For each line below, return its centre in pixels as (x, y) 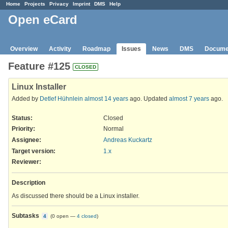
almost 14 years (106, 98)
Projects (35, 4)
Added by (26, 98)
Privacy (59, 4)
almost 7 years (189, 98)
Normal (113, 129)
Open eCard (43, 20)
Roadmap (96, 49)
